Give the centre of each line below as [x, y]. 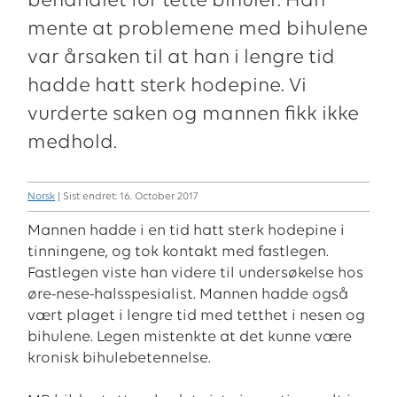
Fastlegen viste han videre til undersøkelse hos [196, 273]
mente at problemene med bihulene [198, 29]
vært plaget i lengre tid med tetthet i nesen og [197, 315]
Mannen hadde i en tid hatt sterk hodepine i [187, 230]
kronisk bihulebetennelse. [120, 358]
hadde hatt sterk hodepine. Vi [167, 86]
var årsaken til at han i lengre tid [182, 58]
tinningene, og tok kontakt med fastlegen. [179, 252]
